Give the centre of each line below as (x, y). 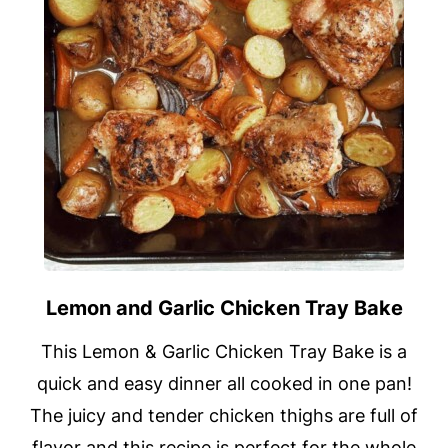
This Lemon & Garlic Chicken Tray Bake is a (224, 352)
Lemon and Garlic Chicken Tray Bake (224, 308)
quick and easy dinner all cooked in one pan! (224, 384)
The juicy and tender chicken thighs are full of (224, 416)
